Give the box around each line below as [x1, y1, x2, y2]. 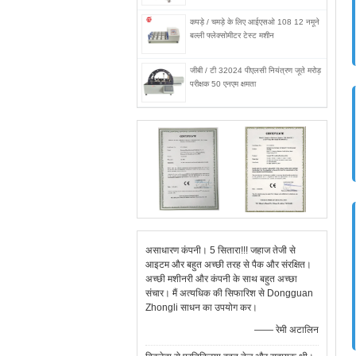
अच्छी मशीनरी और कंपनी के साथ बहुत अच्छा [145, 273, 297, 284]
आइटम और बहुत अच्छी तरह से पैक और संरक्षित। [145, 259, 311, 270]
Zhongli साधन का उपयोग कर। [145, 302, 257, 313]
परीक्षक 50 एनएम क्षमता [190, 79, 256, 88]
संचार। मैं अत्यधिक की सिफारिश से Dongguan [145, 288, 313, 299]
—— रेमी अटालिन [254, 324, 319, 335]
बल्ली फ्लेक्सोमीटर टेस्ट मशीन [190, 31, 274, 40]
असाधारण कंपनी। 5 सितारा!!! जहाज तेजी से [145, 245, 296, 256]
